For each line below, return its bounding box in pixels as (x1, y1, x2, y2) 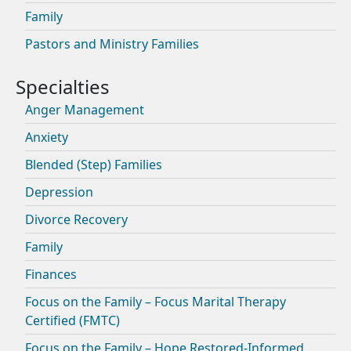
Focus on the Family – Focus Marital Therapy (25, 293, 286, 311)
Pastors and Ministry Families (25, 35, 199, 53)
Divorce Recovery (25, 211, 128, 229)
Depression (25, 183, 93, 201)
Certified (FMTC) (25, 312, 120, 330)
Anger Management (25, 101, 144, 119)
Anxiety (25, 128, 68, 147)
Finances (25, 266, 77, 284)
